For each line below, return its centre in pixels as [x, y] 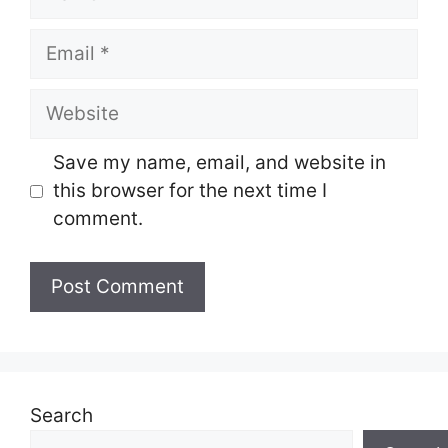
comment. [97, 218]
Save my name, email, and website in [219, 162]
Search [61, 415]
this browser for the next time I [189, 190]
